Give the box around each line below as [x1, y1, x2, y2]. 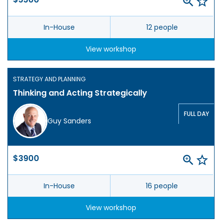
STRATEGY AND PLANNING [13, 75, 86, 84]
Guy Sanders [48, 116, 91, 126]
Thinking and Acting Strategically [13, 87, 147, 99]
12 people [146, 22, 178, 33]
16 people [146, 181, 178, 191]
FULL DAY [184, 110, 209, 118]
